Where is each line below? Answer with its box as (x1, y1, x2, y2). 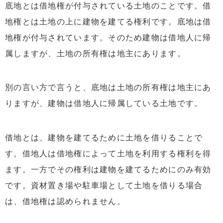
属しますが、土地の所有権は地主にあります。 (5, 49, 186, 58)
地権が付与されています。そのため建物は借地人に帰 (5, 33, 212, 42)
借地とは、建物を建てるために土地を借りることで (5, 133, 203, 142)
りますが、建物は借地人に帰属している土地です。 (5, 99, 203, 108)
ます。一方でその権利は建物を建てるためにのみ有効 (5, 165, 212, 174)
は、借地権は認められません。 (5, 197, 125, 206)
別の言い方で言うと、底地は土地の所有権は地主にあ (5, 83, 212, 92)
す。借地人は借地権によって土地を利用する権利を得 (5, 149, 212, 158)
